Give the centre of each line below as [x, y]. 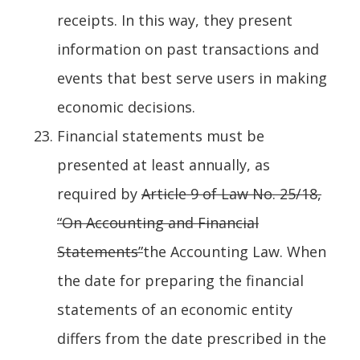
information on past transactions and [188, 49]
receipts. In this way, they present [175, 20]
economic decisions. [126, 106]
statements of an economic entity [175, 309]
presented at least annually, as [164, 164]
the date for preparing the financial [180, 280]
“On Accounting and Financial [158, 222]
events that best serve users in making [192, 78]
